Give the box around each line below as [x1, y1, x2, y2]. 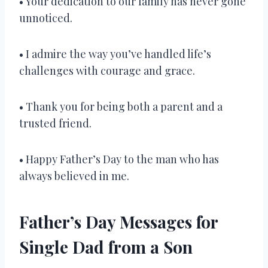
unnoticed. [19, 10, 72, 25]
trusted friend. [19, 115, 92, 130]
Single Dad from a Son [19, 235, 193, 258]
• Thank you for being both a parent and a [19, 99, 223, 114]
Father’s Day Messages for [19, 210, 218, 233]
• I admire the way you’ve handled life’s [19, 46, 211, 61]
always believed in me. [19, 168, 129, 183]
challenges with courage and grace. [19, 63, 195, 78]
